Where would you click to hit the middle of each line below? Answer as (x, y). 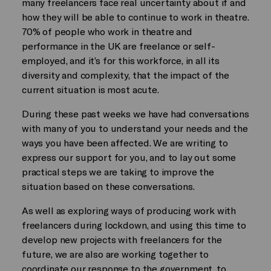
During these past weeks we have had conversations (135, 113)
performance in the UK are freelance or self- (118, 45)
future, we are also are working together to (115, 253)
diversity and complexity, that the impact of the (126, 74)
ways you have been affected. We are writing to (125, 142)
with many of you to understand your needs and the (135, 128)
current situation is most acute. (90, 89)
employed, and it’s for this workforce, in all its (120, 60)
